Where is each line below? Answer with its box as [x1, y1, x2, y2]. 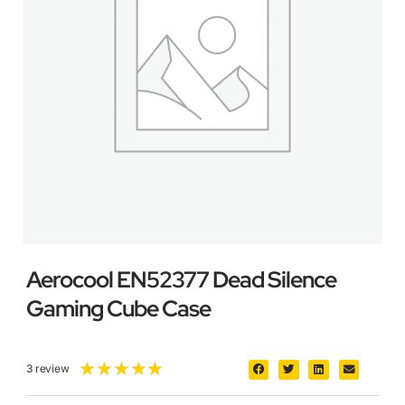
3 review [26, 362, 70, 376]
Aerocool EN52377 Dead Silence [26, 265, 336, 296]
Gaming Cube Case [26, 294, 211, 325]
